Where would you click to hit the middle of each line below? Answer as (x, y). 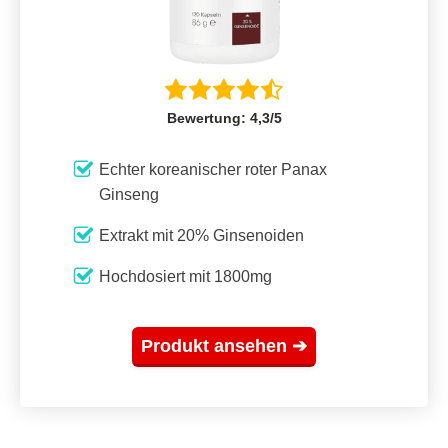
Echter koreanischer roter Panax (213, 170)
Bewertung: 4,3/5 (224, 118)
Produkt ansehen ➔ (224, 346)
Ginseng (129, 195)
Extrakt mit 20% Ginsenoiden (201, 236)
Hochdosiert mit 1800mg (185, 277)
